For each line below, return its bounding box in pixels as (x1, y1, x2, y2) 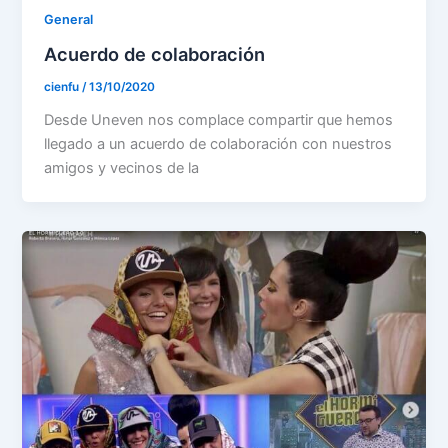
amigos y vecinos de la (44, 159, 200, 178)
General (44, 11, 94, 27)
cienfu (44, 80, 83, 95)
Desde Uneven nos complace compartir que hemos (44, 111, 394, 130)
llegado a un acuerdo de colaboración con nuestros (44, 135, 393, 154)
